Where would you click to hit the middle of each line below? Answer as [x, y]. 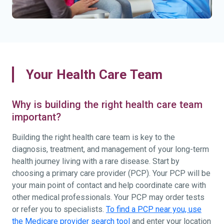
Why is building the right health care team [107, 104]
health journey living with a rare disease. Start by [96, 161]
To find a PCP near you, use [154, 209]
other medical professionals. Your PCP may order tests [108, 197]
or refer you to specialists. [59, 209]
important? [36, 117]
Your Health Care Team [94, 74]
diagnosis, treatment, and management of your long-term [110, 149]
